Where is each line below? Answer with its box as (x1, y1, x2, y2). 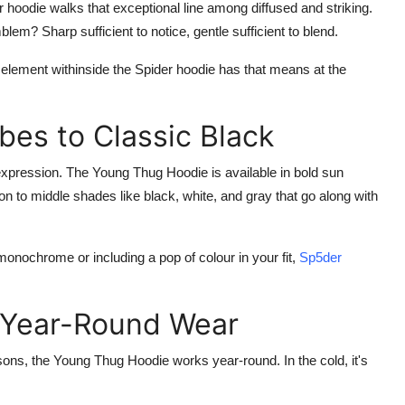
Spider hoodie (135, 61, 219, 77)
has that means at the (219, 61, 346, 77)
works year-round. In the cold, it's (169, 353, 368, 368)
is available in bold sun (212, 165, 344, 180)
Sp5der (299, 250, 342, 265)
